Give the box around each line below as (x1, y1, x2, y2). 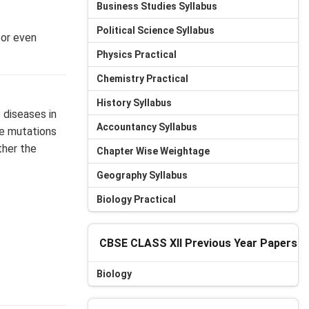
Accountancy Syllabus (97, 121, 197, 132)
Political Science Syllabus (97, 25, 215, 36)
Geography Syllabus (97, 170, 188, 181)
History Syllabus (97, 97, 172, 108)
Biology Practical (97, 194, 176, 205)
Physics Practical (97, 49, 177, 60)
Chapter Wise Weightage (97, 146, 210, 157)
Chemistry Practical (97, 73, 188, 84)
